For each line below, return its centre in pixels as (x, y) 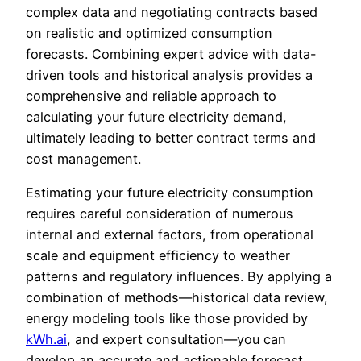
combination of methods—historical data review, (177, 298)
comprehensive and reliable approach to (151, 95)
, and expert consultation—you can (176, 340)
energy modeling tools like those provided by (167, 319)
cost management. (83, 158)
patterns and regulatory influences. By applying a (179, 277)
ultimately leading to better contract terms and (171, 137)
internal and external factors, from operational (170, 235)
